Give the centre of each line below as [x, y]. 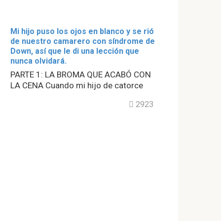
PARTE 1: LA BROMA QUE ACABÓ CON [81, 74]
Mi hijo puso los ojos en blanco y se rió [82, 31]
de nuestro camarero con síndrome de [83, 41]
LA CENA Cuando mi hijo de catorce [77, 85]
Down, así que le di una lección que [75, 51]
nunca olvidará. [38, 61]
